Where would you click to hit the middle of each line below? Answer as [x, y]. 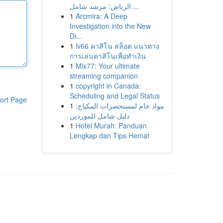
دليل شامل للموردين [99, 115]
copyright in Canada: [108, 86]
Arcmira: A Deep [101, 16]
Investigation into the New [110, 26]
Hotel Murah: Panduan [111, 125]
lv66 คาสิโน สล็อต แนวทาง [117, 46]
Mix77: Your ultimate [108, 66]
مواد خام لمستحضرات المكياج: [120, 106]
